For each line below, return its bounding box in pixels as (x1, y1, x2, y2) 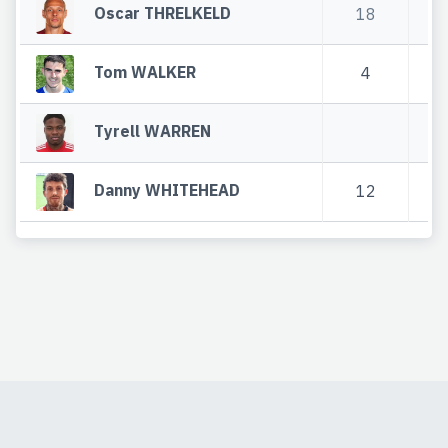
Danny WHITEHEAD (94, 179, 241, 200)
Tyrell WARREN (94, 120, 212, 141)
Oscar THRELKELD (94, 2, 232, 23)
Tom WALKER (94, 61, 197, 82)
